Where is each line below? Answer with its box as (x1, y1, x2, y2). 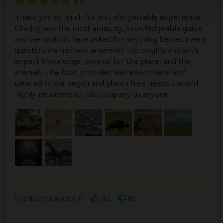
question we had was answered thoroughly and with (15, 45, 198, 55)
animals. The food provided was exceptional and (15, 67, 186, 77)
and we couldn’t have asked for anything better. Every (15, 34, 206, 44)
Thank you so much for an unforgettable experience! (15, 12, 202, 22)
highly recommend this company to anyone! (15, 89, 170, 99)
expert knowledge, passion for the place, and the (15, 56, 190, 66)
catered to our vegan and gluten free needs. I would (15, 78, 198, 88)
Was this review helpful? (15, 194, 83, 203)
